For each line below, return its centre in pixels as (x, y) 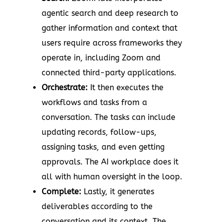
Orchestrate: (66, 87)
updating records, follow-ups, (99, 132)
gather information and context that (110, 28)
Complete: (63, 191)
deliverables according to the (97, 206)
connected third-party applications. (109, 72)
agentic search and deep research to (110, 13)
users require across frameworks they (112, 43)
